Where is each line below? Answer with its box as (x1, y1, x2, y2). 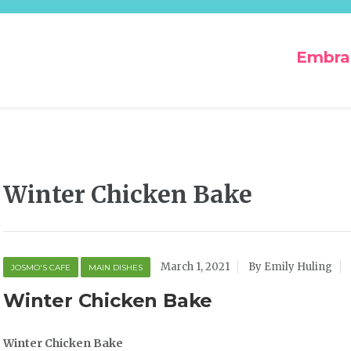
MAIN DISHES (89, 262, 143, 273)
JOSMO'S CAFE (11, 262, 71, 273)
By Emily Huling (248, 260, 332, 273)
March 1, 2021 (161, 260, 230, 273)
